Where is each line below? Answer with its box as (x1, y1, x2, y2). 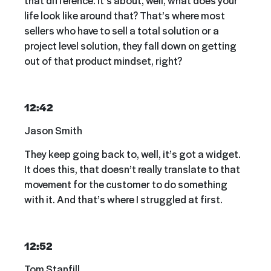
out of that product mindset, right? (24, 53, 182, 68)
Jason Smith (24, 123, 82, 138)
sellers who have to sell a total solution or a (24, 22, 219, 38)
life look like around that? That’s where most (24, 7, 225, 22)
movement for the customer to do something (24, 176, 227, 191)
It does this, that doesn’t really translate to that (24, 161, 240, 176)
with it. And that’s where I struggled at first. (24, 191, 223, 206)
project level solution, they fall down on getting (24, 38, 237, 53)
